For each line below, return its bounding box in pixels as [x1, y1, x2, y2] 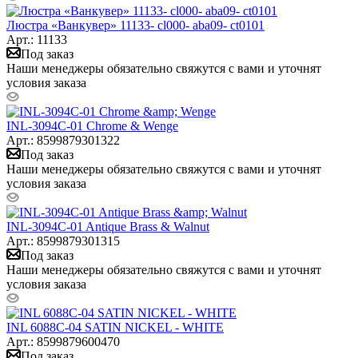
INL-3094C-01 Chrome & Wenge [6, 118, 178, 133]
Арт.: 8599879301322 [6, 133, 120, 147]
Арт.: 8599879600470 [6, 334, 120, 348]
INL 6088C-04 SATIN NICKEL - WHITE [6, 320, 224, 334]
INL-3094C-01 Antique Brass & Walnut [6, 219, 209, 233]
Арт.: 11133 [6, 32, 67, 46]
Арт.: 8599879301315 [6, 233, 120, 248]
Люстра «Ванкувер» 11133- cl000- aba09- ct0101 [6, 18, 265, 32]
